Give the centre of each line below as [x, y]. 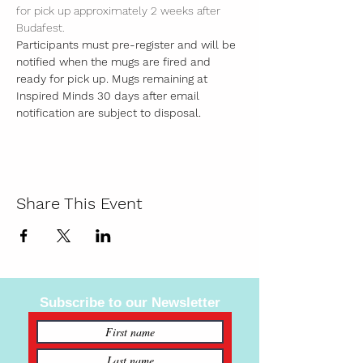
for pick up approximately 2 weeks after [120, 11]
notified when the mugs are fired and [115, 62]
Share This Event [79, 203]
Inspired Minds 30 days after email [109, 96]
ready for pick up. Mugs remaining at [113, 79]
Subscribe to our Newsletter [130, 303]
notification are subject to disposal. [112, 113]
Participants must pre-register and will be [128, 45]
